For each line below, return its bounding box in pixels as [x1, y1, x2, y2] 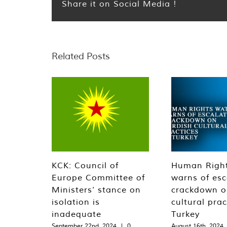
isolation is [52, 196, 100, 207]
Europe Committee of [52, 172, 145, 182]
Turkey [171, 208, 200, 219]
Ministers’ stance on [52, 184, 141, 195]
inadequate [52, 208, 101, 219]
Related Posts [52, 50, 110, 62]
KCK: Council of [52, 160, 119, 170]
